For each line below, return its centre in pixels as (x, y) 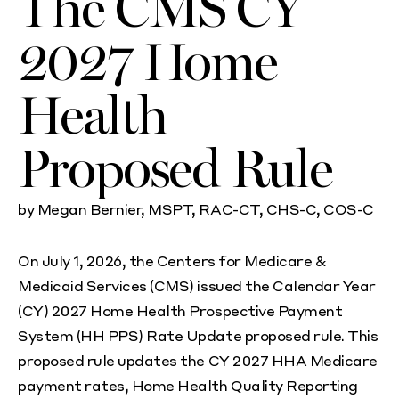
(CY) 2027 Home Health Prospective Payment (180, 311)
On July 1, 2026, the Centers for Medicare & (172, 261)
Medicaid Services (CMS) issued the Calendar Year (197, 286)
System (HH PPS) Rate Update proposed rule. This (198, 336)
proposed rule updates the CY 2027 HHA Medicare (198, 361)
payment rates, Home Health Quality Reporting (188, 386)
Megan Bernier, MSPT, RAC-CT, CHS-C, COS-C (205, 209)
